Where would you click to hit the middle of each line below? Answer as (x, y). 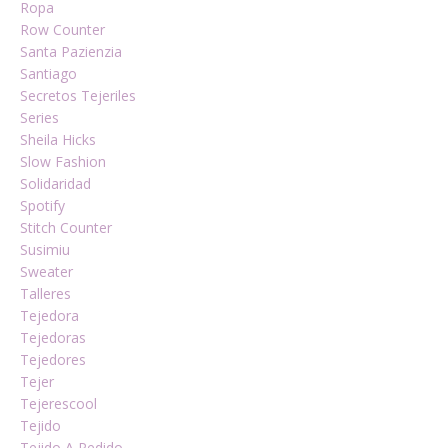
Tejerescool (58, 403)
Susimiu (45, 249)
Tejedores (53, 359)
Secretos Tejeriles (78, 95)
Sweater (46, 271)
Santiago (48, 73)
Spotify (42, 205)
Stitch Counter (66, 227)
